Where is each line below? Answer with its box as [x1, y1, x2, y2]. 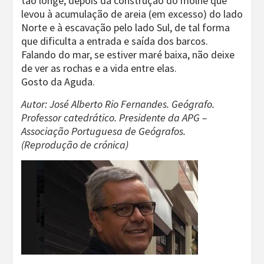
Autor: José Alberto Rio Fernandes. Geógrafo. [21, 97, 214, 111]
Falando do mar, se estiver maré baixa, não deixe [21, 48, 235, 61]
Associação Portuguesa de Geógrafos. [21, 124, 186, 138]
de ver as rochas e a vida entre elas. [21, 61, 177, 75]
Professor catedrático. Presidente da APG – [21, 111, 207, 124]
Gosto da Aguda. [21, 75, 95, 88]
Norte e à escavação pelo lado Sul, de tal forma [21, 21, 230, 34]
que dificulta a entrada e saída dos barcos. [21, 34, 208, 48]
